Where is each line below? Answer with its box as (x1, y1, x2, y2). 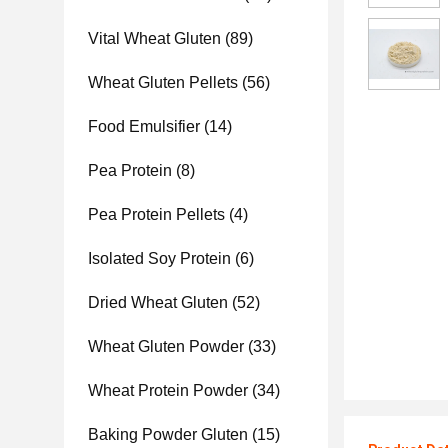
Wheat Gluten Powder (88, 338, 244, 355)
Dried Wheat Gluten (88, 294, 228, 311)
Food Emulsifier (88, 118, 200, 135)
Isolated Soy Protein (88, 250, 231, 267)
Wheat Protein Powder (88, 382, 248, 399)
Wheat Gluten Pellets (88, 74, 238, 91)
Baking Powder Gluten (88, 426, 248, 443)
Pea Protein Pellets (88, 206, 225, 223)
